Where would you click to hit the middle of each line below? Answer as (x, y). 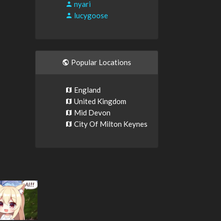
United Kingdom (99, 101)
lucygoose (90, 15)
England (87, 90)
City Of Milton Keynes (110, 124)
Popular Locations (100, 62)
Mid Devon (92, 112)
